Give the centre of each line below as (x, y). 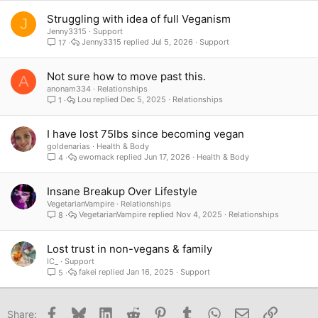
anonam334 (69, 88)
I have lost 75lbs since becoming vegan (146, 133)
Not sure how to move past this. (126, 76)
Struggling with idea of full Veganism (139, 18)
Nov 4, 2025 (199, 215)
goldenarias (68, 146)
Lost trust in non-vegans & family (130, 248)
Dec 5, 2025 (144, 100)
